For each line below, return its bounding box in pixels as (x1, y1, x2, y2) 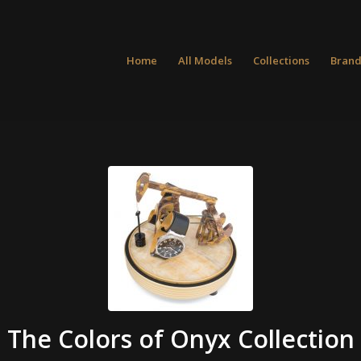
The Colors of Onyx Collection (6, 322, 355, 355)
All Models (178, 53, 233, 68)
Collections (253, 53, 310, 68)
